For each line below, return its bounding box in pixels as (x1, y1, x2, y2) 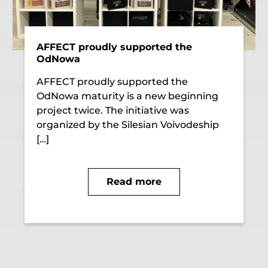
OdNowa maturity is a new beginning (36, 90, 219, 102)
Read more (106, 175, 162, 187)
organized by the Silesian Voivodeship (36, 118, 220, 130)
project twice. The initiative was (36, 104, 190, 116)
